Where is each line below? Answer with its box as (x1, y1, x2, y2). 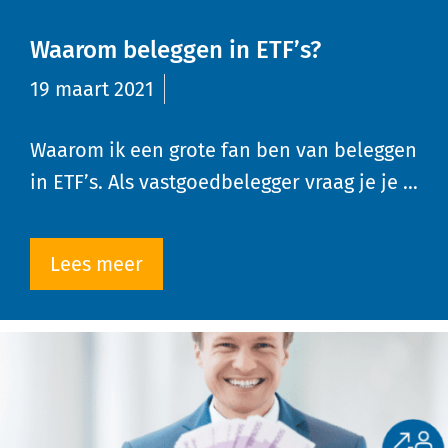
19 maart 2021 (30, 77, 154, 102)
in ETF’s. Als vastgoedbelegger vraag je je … (30, 170, 418, 195)
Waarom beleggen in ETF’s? (30, 36, 321, 65)
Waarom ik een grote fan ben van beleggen (30, 138, 417, 163)
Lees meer (50, 252, 143, 277)
